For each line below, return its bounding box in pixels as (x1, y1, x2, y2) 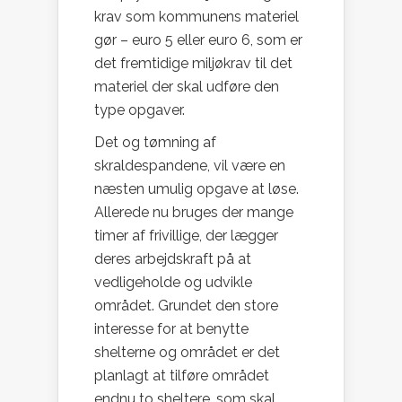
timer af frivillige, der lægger (94, 227, 278, 245)
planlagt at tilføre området (94, 367, 269, 385)
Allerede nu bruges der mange (94, 204, 293, 222)
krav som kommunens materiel (94, 8, 299, 26)
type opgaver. (94, 101, 192, 119)
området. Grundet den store (94, 297, 278, 315)
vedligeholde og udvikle (94, 274, 252, 292)
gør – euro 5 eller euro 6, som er (94, 31, 302, 49)
